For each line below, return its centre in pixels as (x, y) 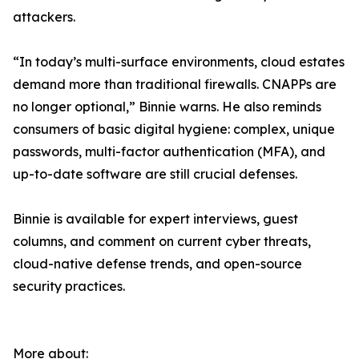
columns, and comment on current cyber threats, (162, 241)
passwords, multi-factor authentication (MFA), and (169, 151)
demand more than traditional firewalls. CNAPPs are (175, 84)
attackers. (44, 17)
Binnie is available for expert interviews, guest (155, 219)
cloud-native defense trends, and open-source (157, 264)
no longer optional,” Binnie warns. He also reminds (167, 107)
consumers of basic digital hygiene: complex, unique (174, 129)
